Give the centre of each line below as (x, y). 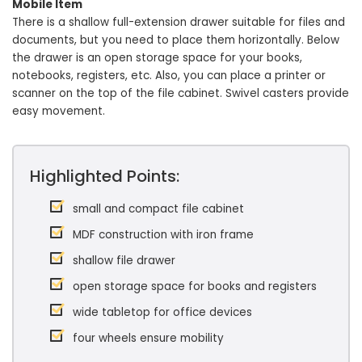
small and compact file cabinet (158, 208)
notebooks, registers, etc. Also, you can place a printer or (169, 75)
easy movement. (59, 111)
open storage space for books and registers (195, 286)
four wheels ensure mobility (148, 338)
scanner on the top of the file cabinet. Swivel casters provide (181, 93)
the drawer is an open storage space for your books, (157, 57)
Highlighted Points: (105, 176)
